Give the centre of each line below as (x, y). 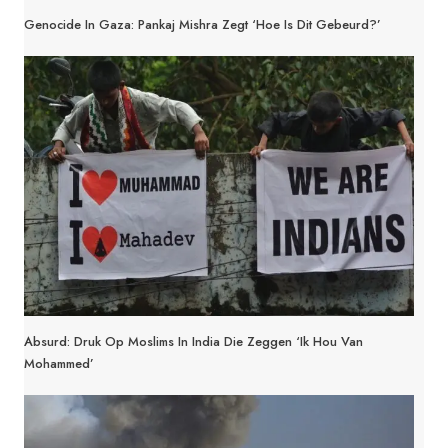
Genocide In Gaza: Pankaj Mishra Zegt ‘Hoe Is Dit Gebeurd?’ (202, 24)
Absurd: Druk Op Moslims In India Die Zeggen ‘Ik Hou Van (193, 341)
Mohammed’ (59, 363)
